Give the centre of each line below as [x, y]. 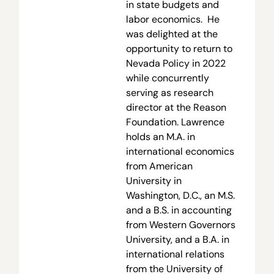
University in [154, 180]
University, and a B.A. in [177, 239]
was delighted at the [172, 34]
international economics [180, 151]
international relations [175, 254]
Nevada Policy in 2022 [176, 63]
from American [159, 166]
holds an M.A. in [160, 136]
